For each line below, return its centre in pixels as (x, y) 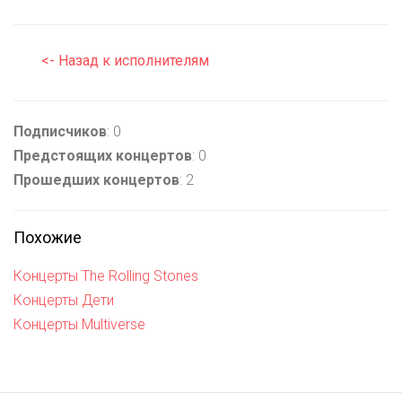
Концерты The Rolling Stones (106, 275)
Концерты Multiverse (79, 324)
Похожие (48, 237)
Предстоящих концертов (103, 155)
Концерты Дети (64, 300)
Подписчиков (60, 131)
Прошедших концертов (96, 179)
